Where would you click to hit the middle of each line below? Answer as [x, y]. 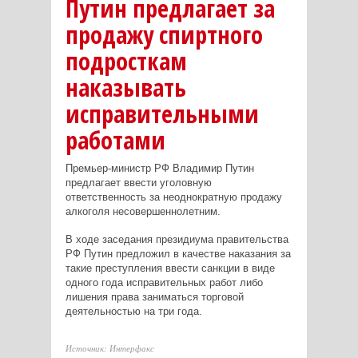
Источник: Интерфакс [109, 348]
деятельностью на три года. [133, 311]
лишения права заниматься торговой [154, 296]
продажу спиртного [164, 34]
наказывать [125, 87]
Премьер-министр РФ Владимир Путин [159, 168]
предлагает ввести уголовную [138, 182]
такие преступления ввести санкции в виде [170, 268]
